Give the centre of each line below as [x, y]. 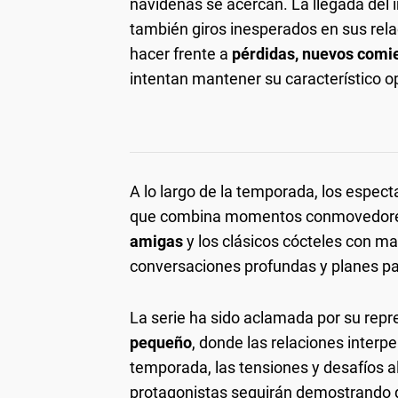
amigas [156, 241]
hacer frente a [181, 53]
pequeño [161, 342]
